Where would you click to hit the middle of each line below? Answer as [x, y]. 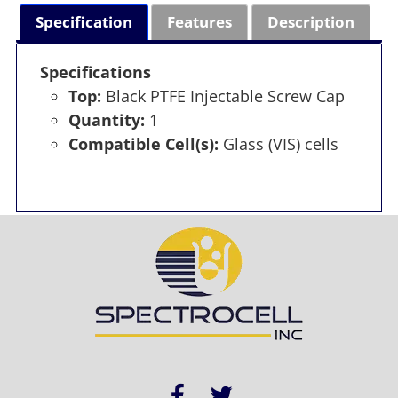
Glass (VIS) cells [278, 143]
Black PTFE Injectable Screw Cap [223, 96]
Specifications [95, 72]
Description [310, 22]
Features [200, 22]
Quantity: [106, 119]
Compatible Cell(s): [143, 143]
